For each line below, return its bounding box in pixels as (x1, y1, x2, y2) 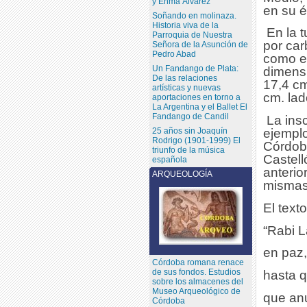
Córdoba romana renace (151, 257, 244, 267)
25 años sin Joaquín (151, 125, 228, 136)
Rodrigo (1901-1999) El (151, 135, 241, 145)
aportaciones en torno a (151, 92, 241, 102)
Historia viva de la (151, 20, 219, 30)
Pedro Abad (151, 49, 196, 59)
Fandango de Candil (151, 111, 229, 121)
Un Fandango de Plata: (151, 63, 238, 73)
